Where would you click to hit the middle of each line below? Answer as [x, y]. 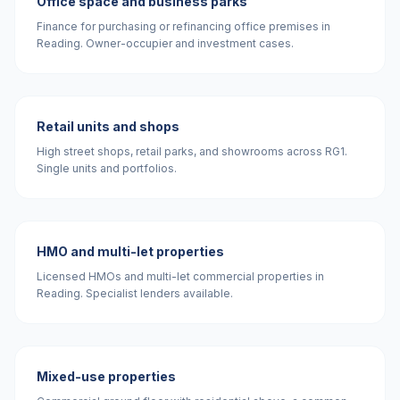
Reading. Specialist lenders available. [135, 293]
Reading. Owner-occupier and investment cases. [165, 43]
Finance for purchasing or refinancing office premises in [183, 26]
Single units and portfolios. [107, 168]
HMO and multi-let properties [130, 251]
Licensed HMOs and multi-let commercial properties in [180, 276]
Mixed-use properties [106, 376]
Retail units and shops [108, 126]
